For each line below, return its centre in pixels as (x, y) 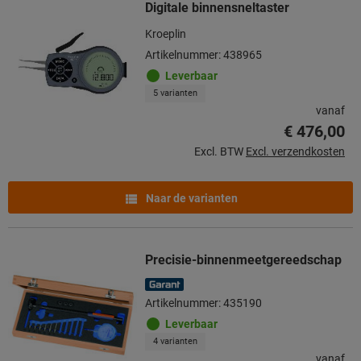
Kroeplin (166, 33)
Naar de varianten (191, 198)
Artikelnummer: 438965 (203, 54)
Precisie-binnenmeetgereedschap (243, 259)
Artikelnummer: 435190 (203, 303)
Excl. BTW (219, 151)
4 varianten (175, 341)
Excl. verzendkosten (295, 151)
